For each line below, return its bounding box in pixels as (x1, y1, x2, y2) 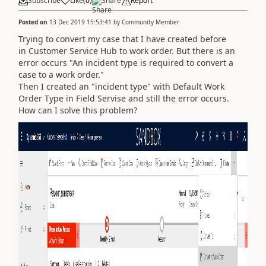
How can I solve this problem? (18, 104, 137, 116)
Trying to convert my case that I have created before (18, 33, 226, 45)
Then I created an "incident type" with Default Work (18, 80, 224, 92)
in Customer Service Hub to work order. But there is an (18, 45, 235, 56)
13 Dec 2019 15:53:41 (49, 17, 112, 26)
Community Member (122, 17, 179, 26)
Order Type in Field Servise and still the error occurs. (18, 92, 229, 104)
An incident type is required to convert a (72, 56, 233, 68)
